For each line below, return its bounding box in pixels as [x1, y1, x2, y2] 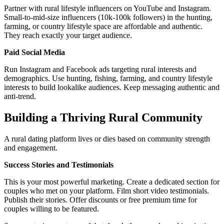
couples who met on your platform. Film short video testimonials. [4, 186, 209, 195]
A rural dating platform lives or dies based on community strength [4, 134, 210, 143]
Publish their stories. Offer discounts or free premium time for [4, 195, 197, 204]
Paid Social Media [4, 48, 65, 56]
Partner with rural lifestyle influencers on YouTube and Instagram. [4, 4, 211, 12]
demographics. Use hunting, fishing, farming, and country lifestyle [4, 74, 212, 82]
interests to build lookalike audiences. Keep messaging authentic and [4, 83, 219, 91]
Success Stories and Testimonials [4, 160, 113, 169]
